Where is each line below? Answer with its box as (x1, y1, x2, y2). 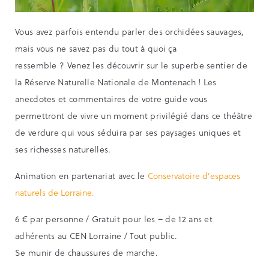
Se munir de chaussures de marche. (15, 246, 158, 259)
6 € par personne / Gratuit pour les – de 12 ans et (15, 213, 213, 226)
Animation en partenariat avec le (15, 169, 148, 183)
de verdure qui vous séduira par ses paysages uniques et (15, 126, 241, 139)
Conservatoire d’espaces (147, 169, 240, 183)
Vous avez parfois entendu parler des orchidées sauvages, (15, 25, 244, 38)
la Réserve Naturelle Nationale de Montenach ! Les (15, 76, 217, 89)
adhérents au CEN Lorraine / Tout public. (15, 229, 178, 243)
